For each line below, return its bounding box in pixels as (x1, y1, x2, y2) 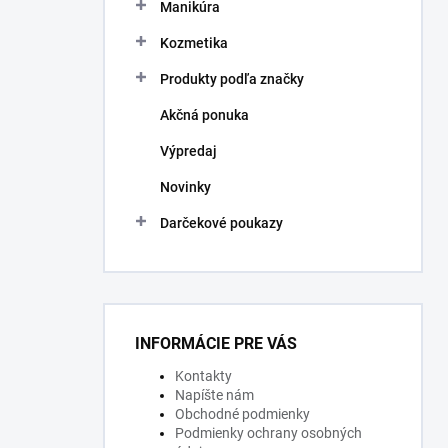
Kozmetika (160, 35, 228, 51)
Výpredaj (160, 143, 217, 159)
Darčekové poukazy (160, 215, 283, 231)
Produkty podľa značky (160, 71, 304, 87)
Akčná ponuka (160, 107, 249, 123)
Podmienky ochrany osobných (175, 425, 362, 441)
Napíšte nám (175, 387, 254, 403)
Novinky (160, 179, 211, 195)
